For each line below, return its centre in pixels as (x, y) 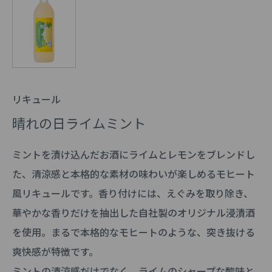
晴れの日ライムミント (79, 122)
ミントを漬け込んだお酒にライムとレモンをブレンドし (134, 154)
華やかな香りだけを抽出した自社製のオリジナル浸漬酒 (134, 212)
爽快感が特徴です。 (55, 251)
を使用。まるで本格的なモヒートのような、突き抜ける (134, 232)
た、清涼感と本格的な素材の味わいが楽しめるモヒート (134, 173)
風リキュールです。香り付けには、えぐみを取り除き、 (133, 193)
